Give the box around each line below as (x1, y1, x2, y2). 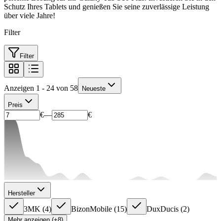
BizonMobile (71, 204, 112, 213)
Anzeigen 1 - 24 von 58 (4, 83, 78, 92)
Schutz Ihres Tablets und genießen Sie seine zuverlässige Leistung (4, 2, 209, 11)
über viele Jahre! (4, 11, 55, 20)
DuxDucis (147, 204, 179, 213)
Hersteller (8, 189, 35, 197)
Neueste (82, 84, 106, 92)
